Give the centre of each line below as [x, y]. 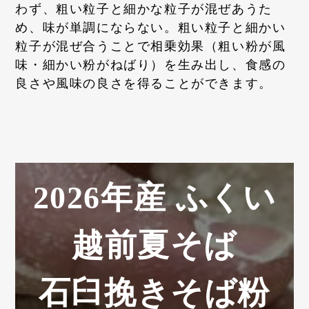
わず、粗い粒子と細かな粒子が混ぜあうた [144, 9]
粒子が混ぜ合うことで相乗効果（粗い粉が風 [151, 47]
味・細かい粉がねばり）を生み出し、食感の [151, 65]
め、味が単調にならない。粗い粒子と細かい [151, 28]
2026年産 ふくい [154, 198]
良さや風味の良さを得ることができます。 [144, 84]
